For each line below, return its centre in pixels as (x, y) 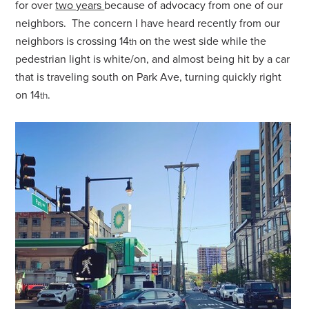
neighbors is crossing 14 (72, 41)
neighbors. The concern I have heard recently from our (148, 23)
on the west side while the (202, 41)
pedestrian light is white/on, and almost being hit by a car (153, 59)
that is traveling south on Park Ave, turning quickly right (149, 77)
